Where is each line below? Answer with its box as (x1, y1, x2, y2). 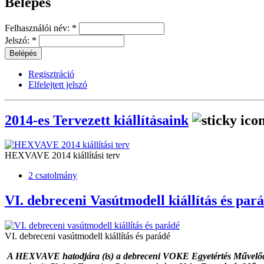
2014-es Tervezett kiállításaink (5, 112, 189, 128)
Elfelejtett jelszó (28, 79, 87, 90)
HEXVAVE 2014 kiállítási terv (5, 150, 120, 161)
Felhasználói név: (5, 22, 72, 33)
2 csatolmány (28, 170, 77, 181)
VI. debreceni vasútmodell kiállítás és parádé (5, 231, 170, 242)
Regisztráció (28, 68, 74, 79)
